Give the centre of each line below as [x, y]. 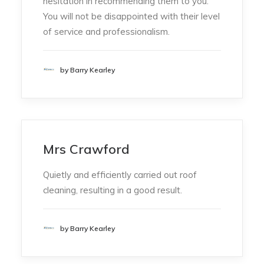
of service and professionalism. [106, 32]
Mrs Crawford [86, 149]
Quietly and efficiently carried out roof [120, 175]
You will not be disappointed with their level [131, 16]
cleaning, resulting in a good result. [113, 190]
